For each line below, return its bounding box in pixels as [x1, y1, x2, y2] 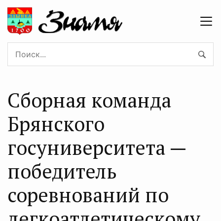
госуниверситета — [7, 134, 186, 160]
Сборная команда [7, 86, 171, 113]
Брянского [7, 110, 105, 137]
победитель [7, 157, 117, 184]
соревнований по [7, 181, 169, 208]
